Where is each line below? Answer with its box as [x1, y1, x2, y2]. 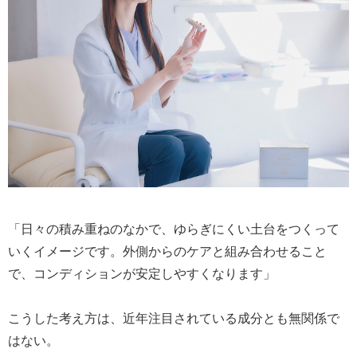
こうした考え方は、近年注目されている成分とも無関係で [8, 308, 339, 327]
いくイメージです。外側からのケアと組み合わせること [8, 241, 327, 260]
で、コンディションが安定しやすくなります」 [8, 264, 276, 282]
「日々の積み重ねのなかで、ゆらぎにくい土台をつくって [8, 219, 339, 237]
